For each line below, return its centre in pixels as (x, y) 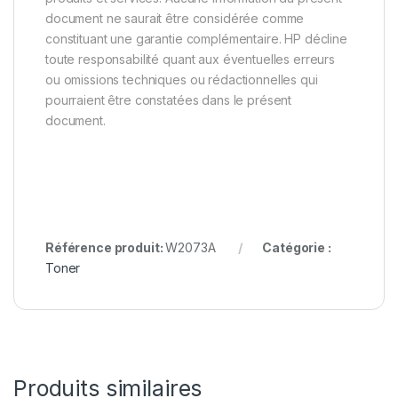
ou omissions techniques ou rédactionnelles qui (182, 79)
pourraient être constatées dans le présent (169, 99)
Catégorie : (297, 247)
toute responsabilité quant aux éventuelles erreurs (190, 59)
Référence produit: (106, 247)
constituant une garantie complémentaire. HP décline (196, 38)
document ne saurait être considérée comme (175, 18)
